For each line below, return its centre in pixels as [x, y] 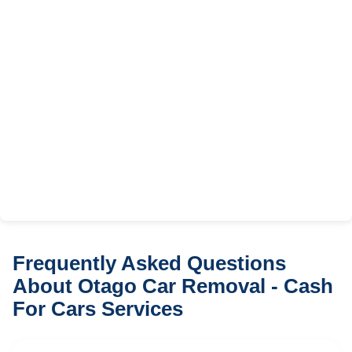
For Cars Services [98, 308]
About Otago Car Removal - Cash [173, 286]
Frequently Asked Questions [149, 263]
